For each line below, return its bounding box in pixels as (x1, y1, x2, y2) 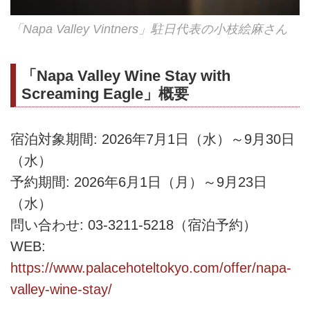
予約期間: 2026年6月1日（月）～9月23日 (10, 174, 267, 190)
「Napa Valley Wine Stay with (21, 66, 230, 84)
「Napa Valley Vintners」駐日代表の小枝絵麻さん (10, 21, 288, 36)
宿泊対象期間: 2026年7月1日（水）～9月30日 (10, 131, 295, 147)
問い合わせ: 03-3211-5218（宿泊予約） (10, 217, 257, 233)
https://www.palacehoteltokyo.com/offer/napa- (10, 260, 291, 276)
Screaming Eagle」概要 (21, 84, 189, 102)
